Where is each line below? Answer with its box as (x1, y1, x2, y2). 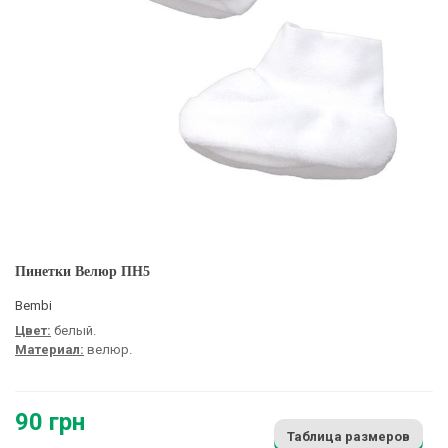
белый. (51, 322, 96, 338)
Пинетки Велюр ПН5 (15, 263, 150, 279)
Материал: (15, 341, 84, 357)
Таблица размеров (287, 428, 410, 444)
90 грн (15, 407, 85, 436)
